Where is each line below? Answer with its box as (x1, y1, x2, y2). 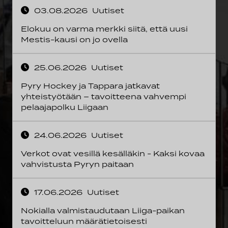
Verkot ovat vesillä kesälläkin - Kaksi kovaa (21, 149, 205, 158)
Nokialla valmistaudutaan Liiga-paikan (21, 206, 185, 215)
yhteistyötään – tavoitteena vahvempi (21, 92, 186, 101)
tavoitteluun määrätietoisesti (21, 216, 147, 226)
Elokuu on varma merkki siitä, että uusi (21, 24, 188, 34)
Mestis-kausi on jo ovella (21, 35, 128, 44)
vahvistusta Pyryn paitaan (21, 159, 134, 169)
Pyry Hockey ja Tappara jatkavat (21, 81, 160, 91)
